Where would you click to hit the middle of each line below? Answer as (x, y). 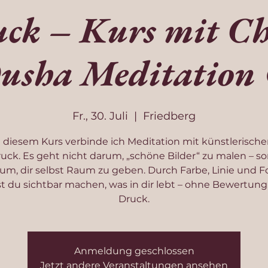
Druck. (134, 199)
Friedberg (169, 116)
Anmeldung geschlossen (134, 251)
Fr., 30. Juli (100, 116)
